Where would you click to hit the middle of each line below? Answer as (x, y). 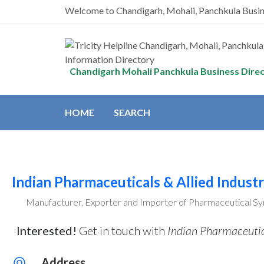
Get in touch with (122, 230)
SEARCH (132, 112)
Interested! (46, 230)
